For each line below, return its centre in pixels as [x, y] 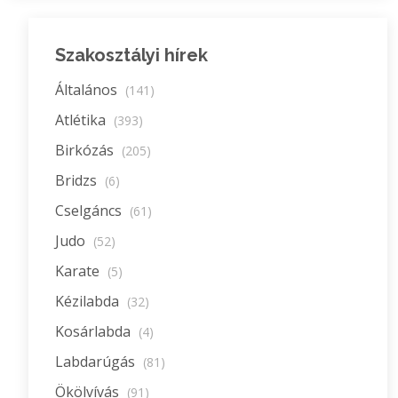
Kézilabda [89, 301]
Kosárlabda [95, 331]
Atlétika [82, 120]
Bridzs [78, 180]
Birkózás [86, 150]
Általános [88, 90]
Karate [79, 271]
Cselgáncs [90, 211]
